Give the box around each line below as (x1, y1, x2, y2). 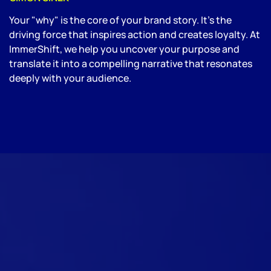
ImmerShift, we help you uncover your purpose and (9, 42, 240, 56)
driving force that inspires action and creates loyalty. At (9, 27, 260, 41)
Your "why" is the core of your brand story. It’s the (9, 13, 232, 27)
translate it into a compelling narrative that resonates (9, 56, 252, 70)
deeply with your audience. (9, 71, 131, 85)
